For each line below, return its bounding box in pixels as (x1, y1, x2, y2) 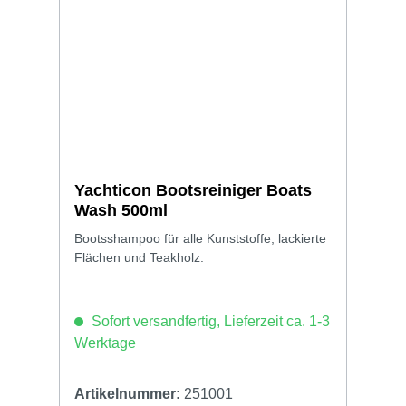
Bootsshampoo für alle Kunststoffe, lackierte (74, 230, 326, 246)
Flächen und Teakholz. (74, 249, 204, 265)
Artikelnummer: (74, 385, 184, 401)
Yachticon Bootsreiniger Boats (74, 180, 312, 199)
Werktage (74, 334, 136, 351)
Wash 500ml (74, 200, 168, 219)
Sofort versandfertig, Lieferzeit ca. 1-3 (88, 313, 330, 329)
